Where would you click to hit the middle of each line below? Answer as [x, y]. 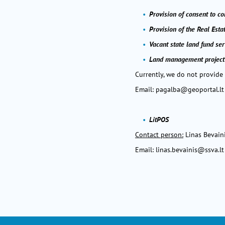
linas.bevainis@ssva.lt [190, 150]
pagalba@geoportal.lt [190, 89]
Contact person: [159, 135]
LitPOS [159, 120]
